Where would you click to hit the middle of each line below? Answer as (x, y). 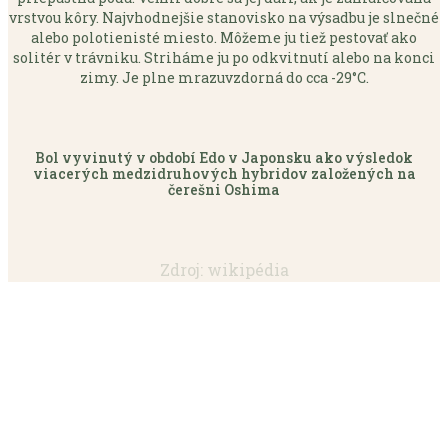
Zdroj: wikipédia (224, 269)
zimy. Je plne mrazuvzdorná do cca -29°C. (224, 77)
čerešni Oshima (224, 189)
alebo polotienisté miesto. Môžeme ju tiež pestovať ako (224, 37)
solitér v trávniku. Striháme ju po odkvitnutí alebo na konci (224, 57)
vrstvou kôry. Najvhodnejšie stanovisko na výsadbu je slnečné (224, 17)
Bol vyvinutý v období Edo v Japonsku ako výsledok (224, 157)
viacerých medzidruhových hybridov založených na (224, 173)
